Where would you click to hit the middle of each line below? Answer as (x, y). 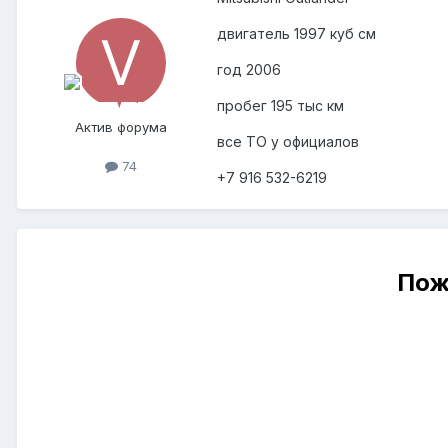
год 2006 (249, 70)
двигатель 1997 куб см (296, 34)
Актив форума (121, 127)
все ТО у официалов (288, 142)
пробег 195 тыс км (280, 106)
